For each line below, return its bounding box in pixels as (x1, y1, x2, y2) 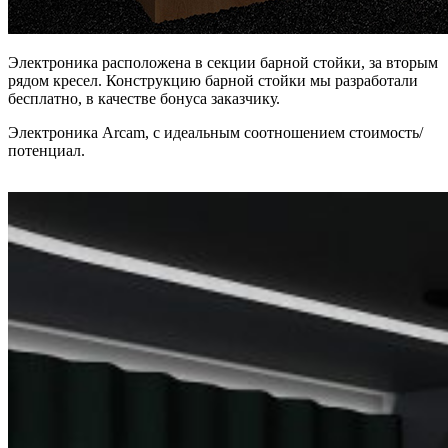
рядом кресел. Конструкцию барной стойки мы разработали (8, 71, 418, 89)
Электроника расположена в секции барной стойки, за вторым (8, 53, 438, 71)
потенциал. (8, 141, 85, 159)
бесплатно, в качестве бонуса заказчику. (8, 89, 280, 107)
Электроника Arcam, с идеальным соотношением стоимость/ (8, 123, 423, 141)
